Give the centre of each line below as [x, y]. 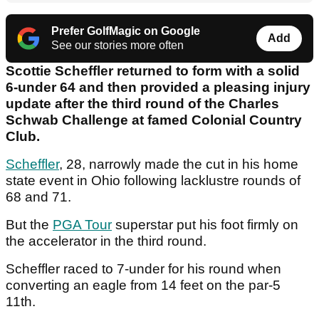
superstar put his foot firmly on [205, 225]
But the [29, 225]
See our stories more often [117, 46]
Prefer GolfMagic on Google [126, 31]
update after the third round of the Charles [142, 104]
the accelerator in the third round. [106, 241]
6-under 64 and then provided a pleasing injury [158, 88]
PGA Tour [82, 225]
